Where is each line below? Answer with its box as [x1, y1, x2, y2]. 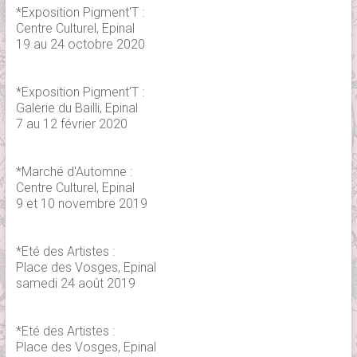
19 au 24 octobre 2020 [15, 37, 145, 53]
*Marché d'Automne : [15, 164, 132, 180]
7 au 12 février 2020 [15, 116, 127, 132]
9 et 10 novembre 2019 [15, 196, 147, 212]
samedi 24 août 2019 [15, 276, 135, 292]
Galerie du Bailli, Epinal [15, 100, 138, 116]
